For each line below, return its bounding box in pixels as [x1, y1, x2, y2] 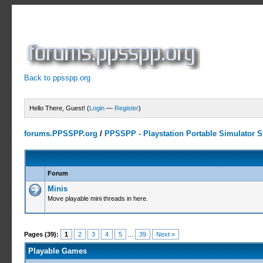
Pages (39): [24, 231, 59, 238]
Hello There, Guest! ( [29, 104, 90, 112]
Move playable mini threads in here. [47, 195, 148, 202]
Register [114, 104, 139, 112]
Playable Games [28, 247, 87, 255]
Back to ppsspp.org [24, 73, 91, 82]
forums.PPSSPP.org [24, 129, 98, 138]
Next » [156, 231, 176, 238]
